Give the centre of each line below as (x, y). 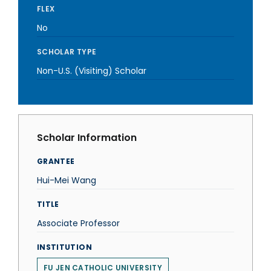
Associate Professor (78, 223)
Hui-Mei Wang (67, 180)
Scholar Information (87, 138)
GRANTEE (56, 161)
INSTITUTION (64, 247)
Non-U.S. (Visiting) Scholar (92, 71)
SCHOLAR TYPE (67, 52)
